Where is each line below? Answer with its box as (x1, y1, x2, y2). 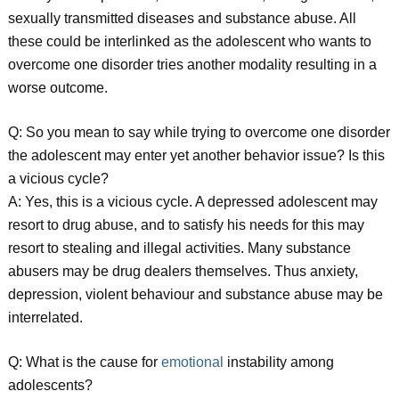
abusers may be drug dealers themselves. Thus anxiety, (7, 264, 358, 279)
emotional (160, 354, 224, 370)
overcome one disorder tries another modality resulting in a (7, 57, 377, 72)
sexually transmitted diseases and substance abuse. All (7, 11, 356, 26)
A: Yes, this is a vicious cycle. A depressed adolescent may (7, 194, 378, 209)
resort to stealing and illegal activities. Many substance (7, 240, 351, 256)
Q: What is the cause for (7, 354, 161, 370)
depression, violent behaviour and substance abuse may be (7, 287, 383, 302)
